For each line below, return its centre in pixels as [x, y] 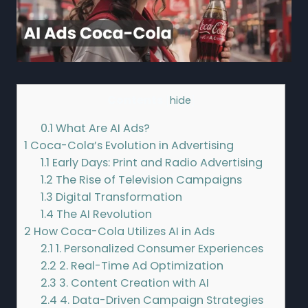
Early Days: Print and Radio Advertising [156, 163]
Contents [135, 100]
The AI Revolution [103, 214]
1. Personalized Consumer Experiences [158, 249]
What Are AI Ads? [102, 129]
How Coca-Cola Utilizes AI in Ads [123, 232]
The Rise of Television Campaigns [148, 180]
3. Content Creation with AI [133, 283]
